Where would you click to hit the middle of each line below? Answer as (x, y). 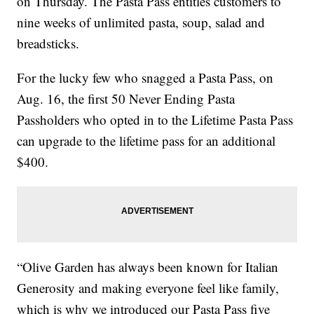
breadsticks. (48, 43)
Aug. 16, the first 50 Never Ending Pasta (126, 99)
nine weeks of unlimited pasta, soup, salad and (141, 22)
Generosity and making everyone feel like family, (148, 288)
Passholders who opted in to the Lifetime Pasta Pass (155, 120)
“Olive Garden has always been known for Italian (148, 267)
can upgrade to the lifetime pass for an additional (146, 141)
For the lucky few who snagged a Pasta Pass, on (145, 78)
